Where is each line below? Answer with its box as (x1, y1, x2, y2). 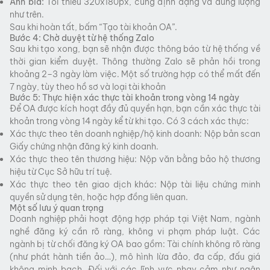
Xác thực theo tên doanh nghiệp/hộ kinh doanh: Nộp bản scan (10, 128, 260, 139)
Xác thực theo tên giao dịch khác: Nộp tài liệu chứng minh (10, 178, 260, 190)
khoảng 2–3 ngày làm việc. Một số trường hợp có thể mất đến (10, 68, 260, 80)
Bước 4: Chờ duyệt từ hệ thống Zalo (10, 32, 154, 43)
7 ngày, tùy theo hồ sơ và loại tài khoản (10, 81, 166, 92)
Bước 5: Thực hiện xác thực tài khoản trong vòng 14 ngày (10, 92, 239, 103)
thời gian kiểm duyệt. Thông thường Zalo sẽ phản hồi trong (10, 55, 260, 67)
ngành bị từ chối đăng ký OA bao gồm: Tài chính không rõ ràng (10, 238, 260, 250)
